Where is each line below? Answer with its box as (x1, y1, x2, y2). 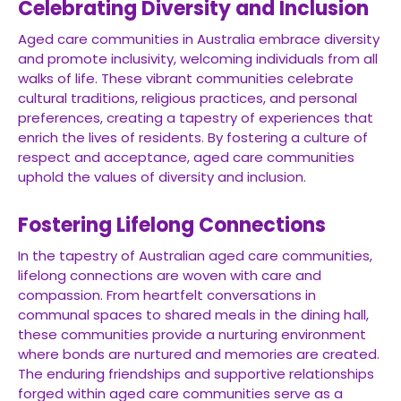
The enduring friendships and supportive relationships (18, 364, 374, 383)
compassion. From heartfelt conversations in (18, 286, 316, 304)
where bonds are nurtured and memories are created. (18, 345, 380, 363)
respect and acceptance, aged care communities (18, 148, 354, 166)
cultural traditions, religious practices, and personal (18, 89, 357, 107)
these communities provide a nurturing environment (18, 325, 366, 344)
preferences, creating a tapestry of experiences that (18, 108, 373, 127)
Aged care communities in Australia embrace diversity (18, 30, 380, 48)
